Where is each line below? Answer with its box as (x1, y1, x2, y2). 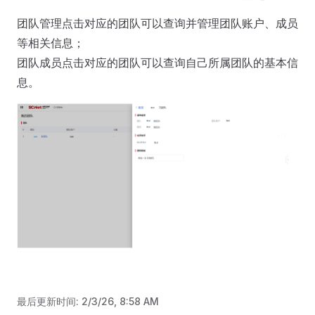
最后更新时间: (17, 295, 82, 307)
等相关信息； (17, 35, 84, 50)
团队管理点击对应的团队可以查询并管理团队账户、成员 (17, 15, 298, 30)
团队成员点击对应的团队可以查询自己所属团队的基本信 (17, 55, 298, 70)
